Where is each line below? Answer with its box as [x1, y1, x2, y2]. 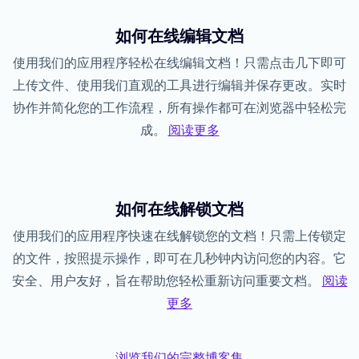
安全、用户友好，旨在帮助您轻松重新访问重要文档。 [11, 272, 322, 290]
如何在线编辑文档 [115, 26, 244, 47]
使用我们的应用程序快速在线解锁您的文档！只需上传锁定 [13, 228, 346, 245]
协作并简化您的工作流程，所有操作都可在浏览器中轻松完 [13, 99, 346, 117]
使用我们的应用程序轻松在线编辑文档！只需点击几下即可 [13, 54, 346, 72]
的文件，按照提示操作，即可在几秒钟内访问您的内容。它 [13, 250, 346, 268]
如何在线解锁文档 [115, 199, 244, 220]
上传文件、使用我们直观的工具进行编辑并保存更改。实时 [13, 77, 346, 95]
